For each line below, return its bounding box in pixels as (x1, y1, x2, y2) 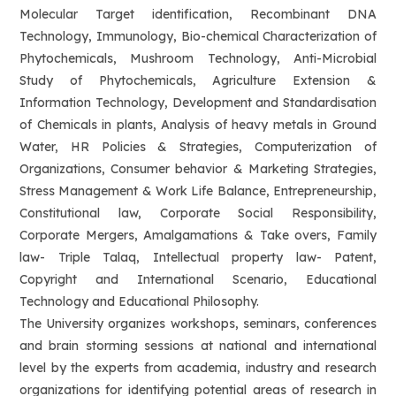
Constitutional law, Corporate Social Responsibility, (19, 205, 377, 221)
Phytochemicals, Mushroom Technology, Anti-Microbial (19, 50, 377, 66)
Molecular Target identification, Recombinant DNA (19, 6, 377, 22)
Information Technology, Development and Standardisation (19, 95, 377, 110)
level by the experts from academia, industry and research (19, 360, 377, 376)
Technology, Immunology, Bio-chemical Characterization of (19, 28, 377, 44)
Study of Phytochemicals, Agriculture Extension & (19, 72, 377, 88)
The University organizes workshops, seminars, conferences (19, 316, 377, 331)
